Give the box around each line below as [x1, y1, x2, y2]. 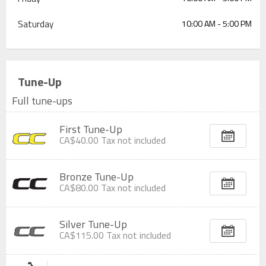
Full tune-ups [12, 93, 72, 109]
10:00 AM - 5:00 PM [182, 17, 252, 30]
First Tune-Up [59, 121, 122, 137]
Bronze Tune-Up [59, 169, 134, 185]
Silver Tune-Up [59, 216, 127, 232]
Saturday [18, 17, 53, 31]
